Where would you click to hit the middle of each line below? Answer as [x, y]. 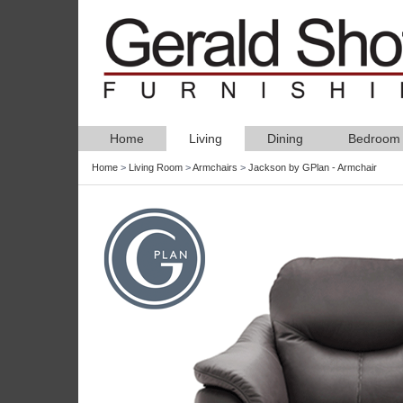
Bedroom [374, 139]
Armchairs [215, 167]
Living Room [156, 167]
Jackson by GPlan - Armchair [313, 167]
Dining [285, 139]
